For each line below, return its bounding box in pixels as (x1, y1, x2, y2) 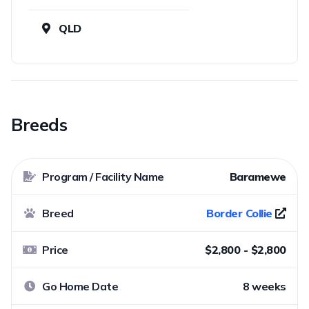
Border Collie (206, 206, 272, 220)
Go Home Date (42, 279, 119, 293)
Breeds (11, 113, 68, 135)
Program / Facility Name (42, 169, 164, 183)
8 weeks (243, 279, 286, 293)
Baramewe (229, 169, 286, 183)
